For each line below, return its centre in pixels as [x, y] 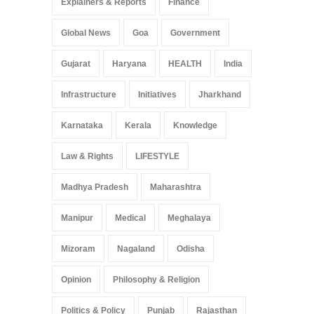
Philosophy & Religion [156, 279]
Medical [130, 218]
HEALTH [185, 63]
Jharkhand [220, 94]
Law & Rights [87, 156]
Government [195, 33]
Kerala [138, 125]
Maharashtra [176, 187]
